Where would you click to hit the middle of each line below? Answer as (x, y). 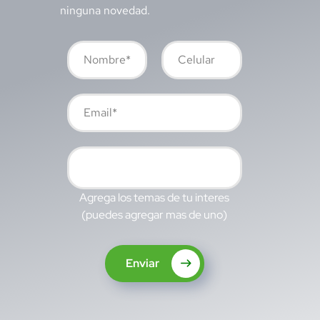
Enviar (143, 263)
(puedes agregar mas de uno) (155, 214)
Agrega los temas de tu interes (155, 197)
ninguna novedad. (105, 10)
